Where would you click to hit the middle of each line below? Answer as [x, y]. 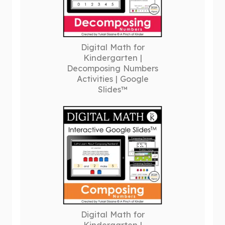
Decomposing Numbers [113, 68]
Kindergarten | [113, 58]
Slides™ [113, 89]
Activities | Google [113, 79]
